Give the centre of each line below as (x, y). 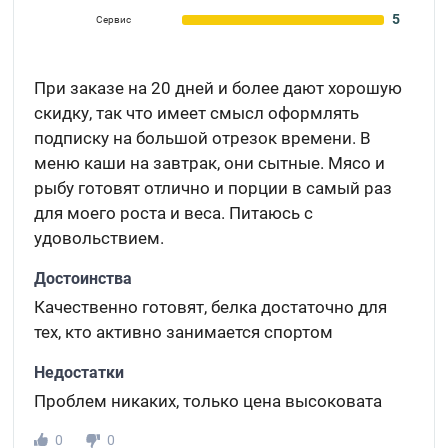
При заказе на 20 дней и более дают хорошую (218, 88)
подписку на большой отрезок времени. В (203, 138)
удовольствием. (99, 238)
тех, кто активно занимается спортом (184, 332)
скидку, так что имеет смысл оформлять (197, 113)
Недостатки (79, 372)
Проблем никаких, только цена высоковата (208, 401)
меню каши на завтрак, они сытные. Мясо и (210, 163)
